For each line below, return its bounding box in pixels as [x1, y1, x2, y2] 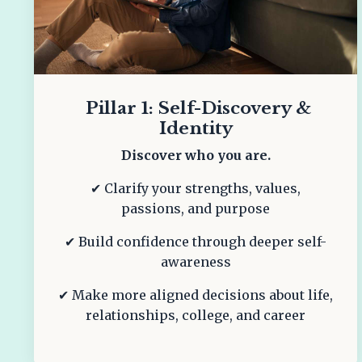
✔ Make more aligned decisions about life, [58, 286, 333, 303]
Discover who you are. [120, 146, 271, 163]
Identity [158, 117, 233, 139]
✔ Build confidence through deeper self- [65, 233, 326, 250]
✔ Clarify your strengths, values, [90, 179, 301, 196]
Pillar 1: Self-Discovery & [80, 97, 311, 119]
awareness [160, 253, 231, 270]
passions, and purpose [121, 200, 270, 217]
